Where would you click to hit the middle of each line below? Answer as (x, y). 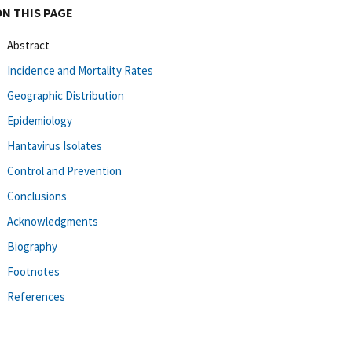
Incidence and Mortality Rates (80, 70)
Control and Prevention (64, 170)
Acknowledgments (53, 221)
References (36, 296)
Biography (32, 246)
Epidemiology (40, 120)
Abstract (28, 45)
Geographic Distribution (66, 95)
